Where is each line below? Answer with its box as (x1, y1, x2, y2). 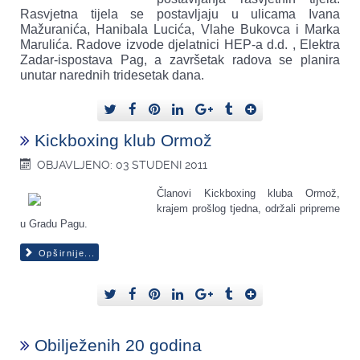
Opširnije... (35, 248, 96, 259)
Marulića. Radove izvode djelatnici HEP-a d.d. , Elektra (20, 37, 340, 51)
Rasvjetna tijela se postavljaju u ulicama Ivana (20, 6, 340, 21)
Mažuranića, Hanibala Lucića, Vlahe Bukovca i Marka (20, 22, 340, 36)
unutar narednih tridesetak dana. (20, 67, 204, 82)
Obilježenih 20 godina (35, 336, 202, 355)
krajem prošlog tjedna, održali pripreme (157, 202, 340, 215)
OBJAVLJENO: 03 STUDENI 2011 (37, 157, 208, 171)
